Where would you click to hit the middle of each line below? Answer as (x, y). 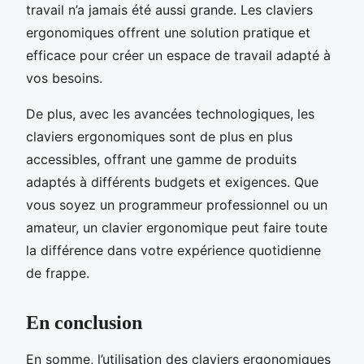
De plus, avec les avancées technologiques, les (170, 113)
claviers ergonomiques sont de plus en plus (159, 136)
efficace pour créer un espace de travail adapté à (178, 55)
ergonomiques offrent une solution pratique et (168, 32)
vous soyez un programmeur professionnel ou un (177, 204)
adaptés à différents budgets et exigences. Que (172, 182)
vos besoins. (64, 78)
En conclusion (84, 322)
